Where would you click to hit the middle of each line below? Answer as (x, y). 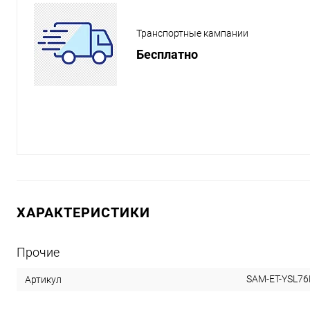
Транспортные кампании (192, 33)
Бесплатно (167, 54)
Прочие (38, 252)
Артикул (43, 279)
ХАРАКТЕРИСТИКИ (83, 212)
